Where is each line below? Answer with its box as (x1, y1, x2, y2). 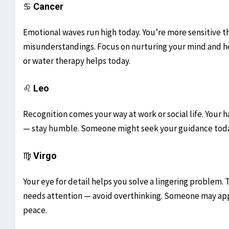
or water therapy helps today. (23, 55, 130, 67)
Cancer (33, 1, 63, 12)
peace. (23, 204, 47, 216)
